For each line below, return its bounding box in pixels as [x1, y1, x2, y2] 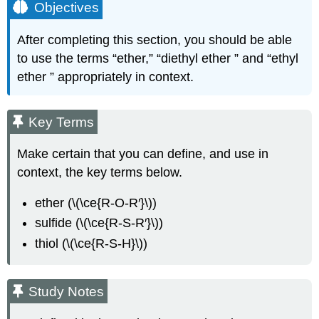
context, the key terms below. [17, 165, 183, 180]
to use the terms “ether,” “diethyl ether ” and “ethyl [17, 51, 299, 66]
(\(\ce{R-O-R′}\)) [68, 195, 157, 210]
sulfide [35, 216, 76, 231]
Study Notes [28, 283, 105, 299]
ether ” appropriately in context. [17, 69, 194, 84]
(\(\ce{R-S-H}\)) [62, 236, 148, 251]
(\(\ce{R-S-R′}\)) [75, 216, 164, 231]
